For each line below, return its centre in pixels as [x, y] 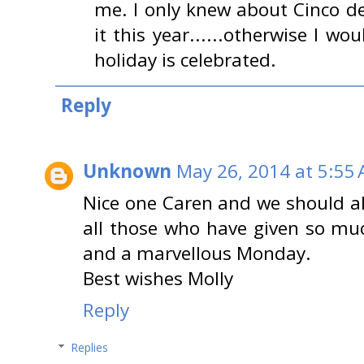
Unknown [127, 171]
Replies [90, 347]
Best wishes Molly [158, 278]
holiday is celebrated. [185, 60]
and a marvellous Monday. [197, 253]
